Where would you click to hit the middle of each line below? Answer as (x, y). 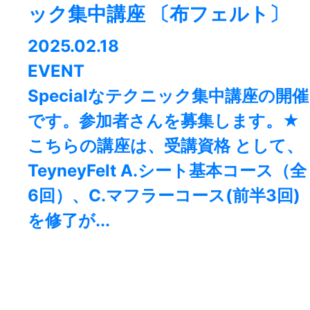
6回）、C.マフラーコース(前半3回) (164, 196)
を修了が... (69, 221)
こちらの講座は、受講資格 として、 (165, 146)
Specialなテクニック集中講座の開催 (168, 96)
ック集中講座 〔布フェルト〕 (158, 14)
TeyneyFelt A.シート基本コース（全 (167, 171)
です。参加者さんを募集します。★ (164, 121)
